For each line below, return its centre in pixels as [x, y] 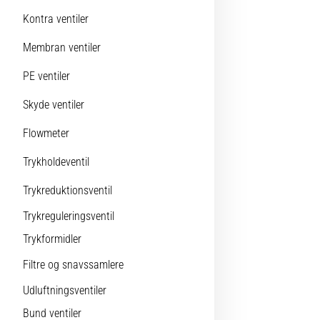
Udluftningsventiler [65, 290]
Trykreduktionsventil [67, 190]
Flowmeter [46, 133]
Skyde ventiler [54, 105]
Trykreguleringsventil [69, 216]
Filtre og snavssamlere [73, 265]
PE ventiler [46, 76]
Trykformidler [52, 239]
